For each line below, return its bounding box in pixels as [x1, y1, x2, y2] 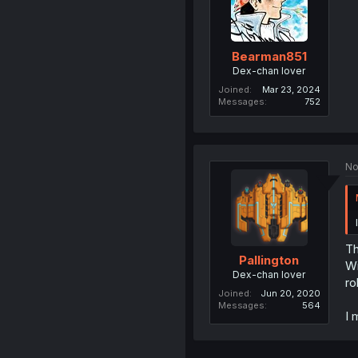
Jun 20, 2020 [260, 288, 320, 300]
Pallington [239, 253, 300, 268]
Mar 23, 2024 [261, 83, 320, 95]
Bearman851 [231, 48, 307, 64]
